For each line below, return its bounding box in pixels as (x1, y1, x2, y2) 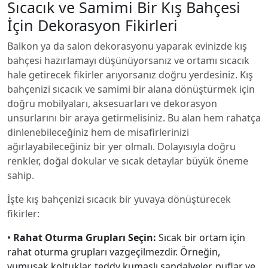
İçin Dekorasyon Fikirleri (7, 15, 178, 35)
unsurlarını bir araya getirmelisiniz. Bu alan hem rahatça (7, 111, 261, 124)
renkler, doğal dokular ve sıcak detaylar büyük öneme (7, 154, 248, 167)
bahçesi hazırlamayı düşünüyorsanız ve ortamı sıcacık (7, 54, 249, 67)
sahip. (7, 169, 34, 182)
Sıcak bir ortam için (159, 231, 245, 244)
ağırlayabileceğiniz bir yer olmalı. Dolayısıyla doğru (7, 140, 236, 153)
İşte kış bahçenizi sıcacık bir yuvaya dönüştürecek (7, 193, 231, 206)
